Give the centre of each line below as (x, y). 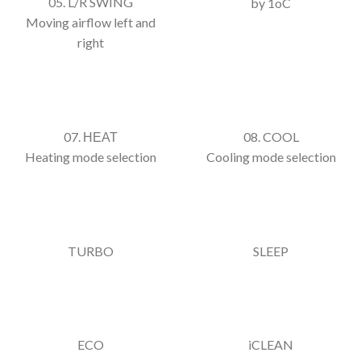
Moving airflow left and (90, 22)
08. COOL (271, 136)
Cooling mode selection (271, 156)
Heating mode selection (90, 156)
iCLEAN (271, 345)
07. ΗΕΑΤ (90, 136)
